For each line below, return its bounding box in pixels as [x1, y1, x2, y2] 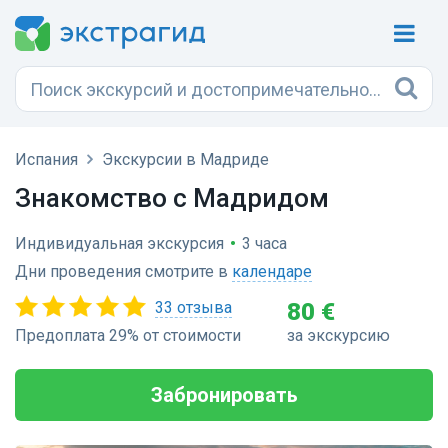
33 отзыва [155, 298, 232, 317]
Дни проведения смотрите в [15, 262, 232, 281]
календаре [232, 262, 312, 281]
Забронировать [150, 383, 298, 407]
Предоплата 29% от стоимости [15, 326, 241, 345]
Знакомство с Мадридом [15, 183, 329, 213]
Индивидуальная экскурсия [15, 234, 224, 253]
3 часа [242, 234, 287, 253]
